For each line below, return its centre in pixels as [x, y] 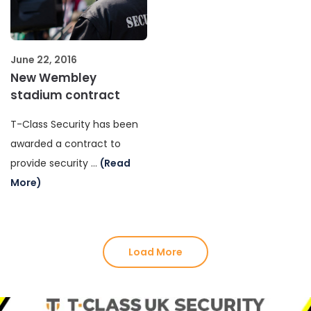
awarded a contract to [66, 143]
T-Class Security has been [74, 124]
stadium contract [65, 95]
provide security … [55, 163]
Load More [155, 252]
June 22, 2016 [44, 59]
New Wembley [53, 77]
